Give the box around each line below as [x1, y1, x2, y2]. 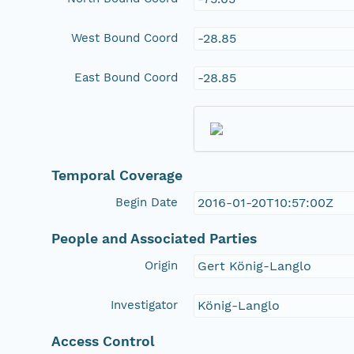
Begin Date [115, 194, 179, 209]
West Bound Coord [71, 30, 179, 45]
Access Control [51, 333, 156, 349]
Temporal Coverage [51, 167, 183, 183]
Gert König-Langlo [198, 258, 312, 273]
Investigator [111, 297, 179, 312]
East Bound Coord [74, 70, 179, 85]
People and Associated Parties [51, 230, 258, 247]
